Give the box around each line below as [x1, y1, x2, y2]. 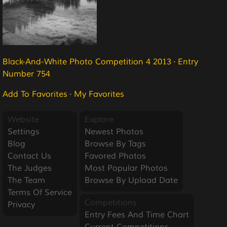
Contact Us [8, 150, 51, 161]
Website [8, 114, 39, 125]
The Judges [8, 163, 52, 173]
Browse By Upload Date [85, 175, 178, 185]
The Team [8, 175, 45, 185]
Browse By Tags [85, 138, 146, 149]
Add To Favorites [3, 89, 67, 99]
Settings [8, 126, 40, 137]
